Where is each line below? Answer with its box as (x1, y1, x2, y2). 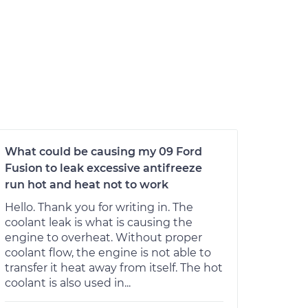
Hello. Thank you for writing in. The (5, 200, 193, 214)
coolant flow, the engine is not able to (5, 245, 211, 259)
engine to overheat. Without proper (5, 230, 202, 244)
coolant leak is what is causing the (5, 215, 192, 229)
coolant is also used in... (5, 276, 131, 289)
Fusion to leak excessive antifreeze (5, 161, 202, 175)
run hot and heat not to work (5, 177, 168, 191)
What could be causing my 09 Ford (5, 144, 202, 158)
